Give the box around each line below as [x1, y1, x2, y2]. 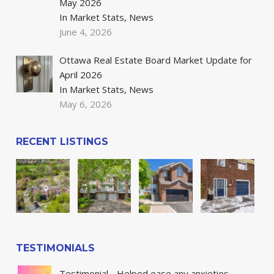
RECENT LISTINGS [16, 136, 109, 148]
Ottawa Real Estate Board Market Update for [59, 54, 253, 67]
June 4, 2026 [59, 25, 113, 38]
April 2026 [59, 68, 103, 81]
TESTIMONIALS [16, 242, 95, 254]
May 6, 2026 [59, 98, 113, 111]
